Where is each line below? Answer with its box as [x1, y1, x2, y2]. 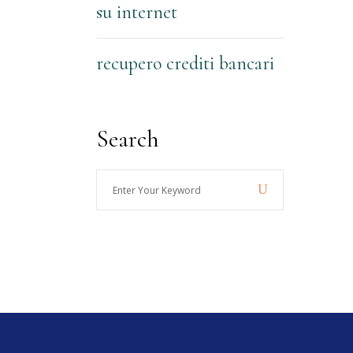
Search [96, 124, 159, 154]
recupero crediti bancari [96, 52, 274, 75]
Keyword [95, 219, 147, 236]
